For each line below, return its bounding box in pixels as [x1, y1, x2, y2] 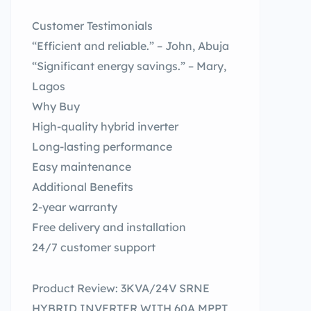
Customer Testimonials [32, 19, 153, 33]
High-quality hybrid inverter [32, 119, 178, 133]
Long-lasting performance [32, 140, 172, 153]
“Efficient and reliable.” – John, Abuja [32, 39, 229, 53]
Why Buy [32, 99, 80, 113]
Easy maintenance [32, 160, 131, 174]
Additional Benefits [32, 180, 133, 194]
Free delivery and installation [32, 220, 186, 234]
